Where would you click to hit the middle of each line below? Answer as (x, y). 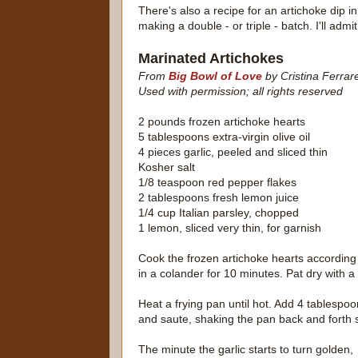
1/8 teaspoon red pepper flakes (217, 183)
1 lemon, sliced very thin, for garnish (230, 228)
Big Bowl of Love (215, 76)
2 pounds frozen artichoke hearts (222, 122)
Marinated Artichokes (211, 59)
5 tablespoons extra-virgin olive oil (224, 137)
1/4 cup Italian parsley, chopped (219, 213)
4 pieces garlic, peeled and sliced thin (233, 152)
